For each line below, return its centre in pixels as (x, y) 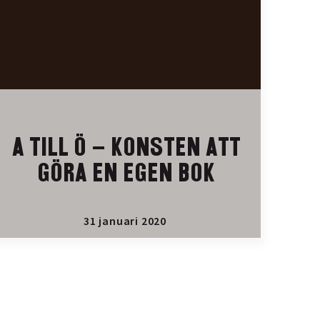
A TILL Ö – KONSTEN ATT (125, 149)
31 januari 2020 (125, 221)
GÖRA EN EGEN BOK (125, 174)
